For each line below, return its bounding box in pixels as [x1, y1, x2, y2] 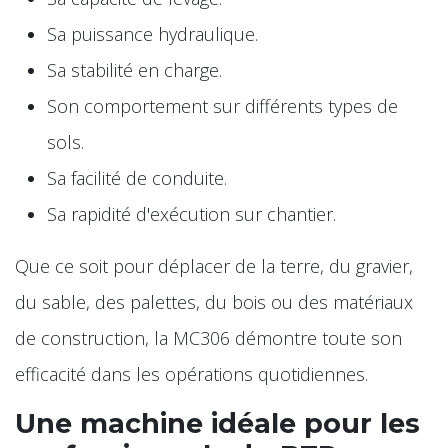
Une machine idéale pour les [15, 406, 420, 440]
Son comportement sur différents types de [47, 93, 398, 118]
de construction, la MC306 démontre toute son [15, 325, 402, 350]
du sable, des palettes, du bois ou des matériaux [15, 289, 413, 314]
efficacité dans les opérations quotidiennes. [15, 361, 368, 386]
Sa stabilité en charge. [47, 57, 222, 82]
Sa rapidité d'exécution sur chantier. [47, 201, 336, 226]
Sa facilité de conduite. [47, 165, 227, 190]
